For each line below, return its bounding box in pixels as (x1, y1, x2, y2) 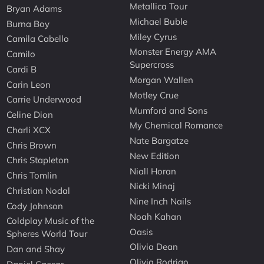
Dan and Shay (6, 243, 65, 255)
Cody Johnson (6, 200, 64, 212)
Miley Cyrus (130, 31, 177, 42)
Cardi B (6, 63, 37, 75)
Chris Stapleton (6, 154, 70, 166)
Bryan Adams (6, 2, 62, 14)
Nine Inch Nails (130, 196, 192, 207)
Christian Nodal (6, 184, 71, 196)
